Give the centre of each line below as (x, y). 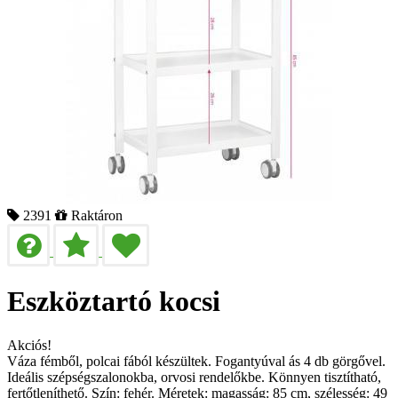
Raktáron (97, 215)
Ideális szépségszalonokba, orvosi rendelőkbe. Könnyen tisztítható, (194, 377)
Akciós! (29, 345)
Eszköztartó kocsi (114, 302)
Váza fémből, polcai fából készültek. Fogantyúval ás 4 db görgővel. (196, 361)
